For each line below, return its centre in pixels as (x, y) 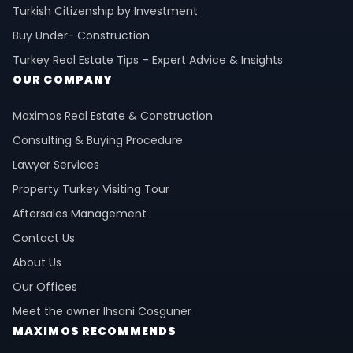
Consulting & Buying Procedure (98, 141)
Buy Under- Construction (81, 36)
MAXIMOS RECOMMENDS (95, 331)
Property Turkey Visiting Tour (91, 190)
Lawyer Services (56, 165)
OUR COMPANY (63, 80)
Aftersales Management (80, 214)
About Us (37, 263)
